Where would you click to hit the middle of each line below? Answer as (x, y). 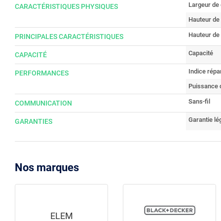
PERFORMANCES (42, 73)
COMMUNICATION (43, 103)
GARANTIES (34, 121)
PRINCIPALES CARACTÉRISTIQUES (69, 37)
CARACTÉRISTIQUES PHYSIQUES (66, 6)
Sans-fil (199, 101)
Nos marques (47, 167)
